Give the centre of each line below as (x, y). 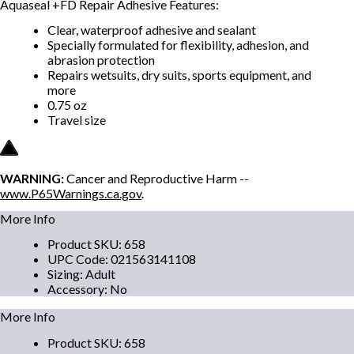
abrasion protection (101, 59)
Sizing (64, 274)
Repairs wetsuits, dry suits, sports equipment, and (179, 74)
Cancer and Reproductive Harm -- (156, 178)
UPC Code (76, 259)
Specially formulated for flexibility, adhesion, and (178, 44)
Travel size (77, 119)
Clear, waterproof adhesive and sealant (152, 29)
